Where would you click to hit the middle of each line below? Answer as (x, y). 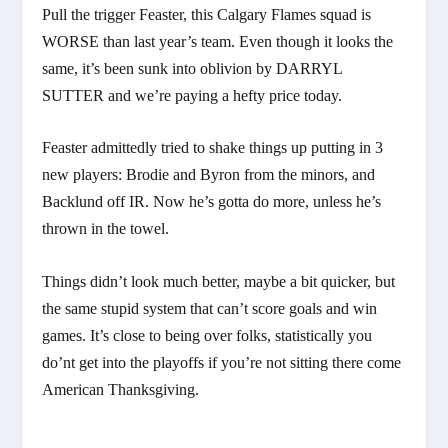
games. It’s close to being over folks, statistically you (207, 335)
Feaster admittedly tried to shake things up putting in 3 (213, 148)
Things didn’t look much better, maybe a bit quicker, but (219, 281)
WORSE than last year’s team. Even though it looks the (218, 41)
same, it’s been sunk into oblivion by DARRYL (192, 68)
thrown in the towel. (106, 229)
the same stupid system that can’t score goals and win (210, 308)
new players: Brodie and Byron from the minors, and (209, 175)
